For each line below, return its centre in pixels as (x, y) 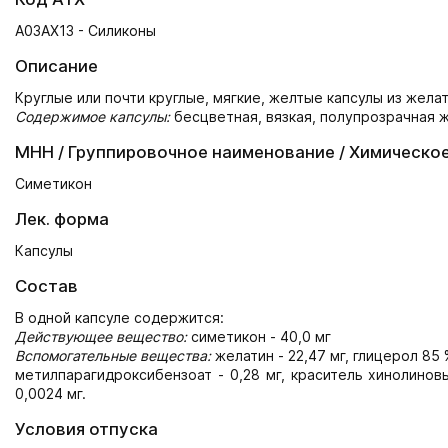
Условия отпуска (86, 429)
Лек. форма (62, 219)
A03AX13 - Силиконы (85, 30)
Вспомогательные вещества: (113, 355)
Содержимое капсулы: (92, 116)
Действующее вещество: (101, 336)
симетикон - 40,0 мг (259, 336)
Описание (56, 66)
